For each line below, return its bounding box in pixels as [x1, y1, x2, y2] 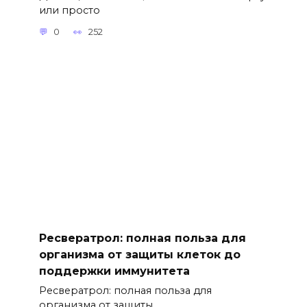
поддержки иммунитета [38, 264, 190, 278]
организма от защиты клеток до [38, 247, 241, 261]
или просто [38, 3, 100, 16]
